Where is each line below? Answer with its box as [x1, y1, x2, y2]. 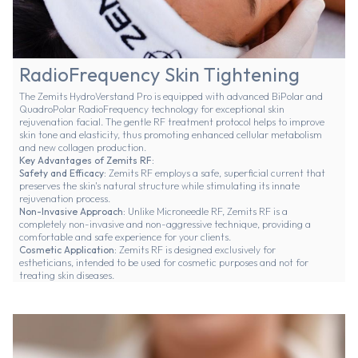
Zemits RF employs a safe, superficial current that [106, 166, 325, 179]
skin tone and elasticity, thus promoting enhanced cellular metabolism [19, 128, 322, 141]
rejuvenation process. [19, 192, 110, 205]
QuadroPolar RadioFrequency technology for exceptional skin [19, 102, 284, 115]
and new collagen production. [19, 141, 149, 153]
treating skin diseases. [19, 268, 114, 281]
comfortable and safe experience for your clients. [19, 230, 231, 243]
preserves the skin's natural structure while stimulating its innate [19, 179, 300, 192]
